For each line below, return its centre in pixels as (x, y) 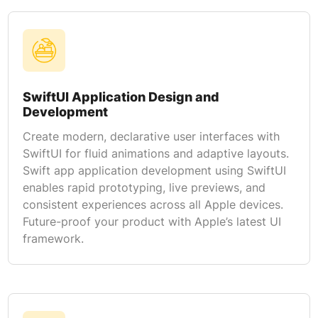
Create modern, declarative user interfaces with (151, 136)
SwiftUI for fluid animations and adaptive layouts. (155, 153)
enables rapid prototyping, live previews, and (144, 187)
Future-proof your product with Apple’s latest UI (152, 221)
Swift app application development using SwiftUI (154, 170)
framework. (53, 238)
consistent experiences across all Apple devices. (153, 204)
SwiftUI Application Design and (121, 97)
